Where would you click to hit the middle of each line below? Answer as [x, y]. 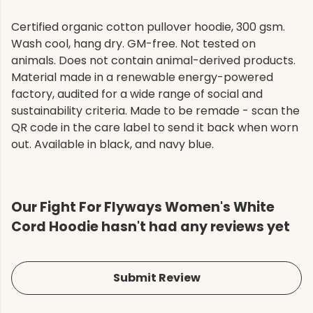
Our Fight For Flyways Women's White [143, 208]
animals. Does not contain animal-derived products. [153, 61]
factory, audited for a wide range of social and [137, 94]
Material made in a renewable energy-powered [142, 78]
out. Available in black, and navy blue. [112, 145]
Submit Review [156, 278]
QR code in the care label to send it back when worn [155, 128]
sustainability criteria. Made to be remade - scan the [155, 111]
